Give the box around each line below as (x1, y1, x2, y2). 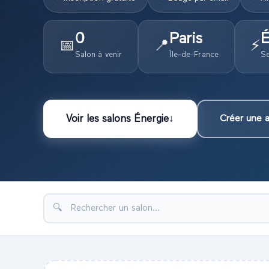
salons (102, 113, 134, 124)
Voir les (66, 113, 102, 124)
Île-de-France (169, 51, 219, 59)
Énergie (134, 113, 169, 124)
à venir (95, 51, 122, 59)
